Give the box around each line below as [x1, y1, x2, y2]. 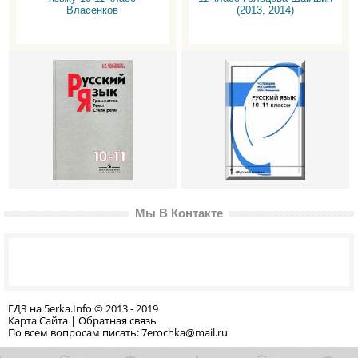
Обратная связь [78, 313, 157, 328]
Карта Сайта [8, 313, 68, 328]
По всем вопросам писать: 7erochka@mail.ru [8, 325, 228, 340]
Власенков [66, 4, 119, 16]
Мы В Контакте [135, 206, 223, 220]
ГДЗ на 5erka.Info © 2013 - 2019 [8, 301, 158, 316]
